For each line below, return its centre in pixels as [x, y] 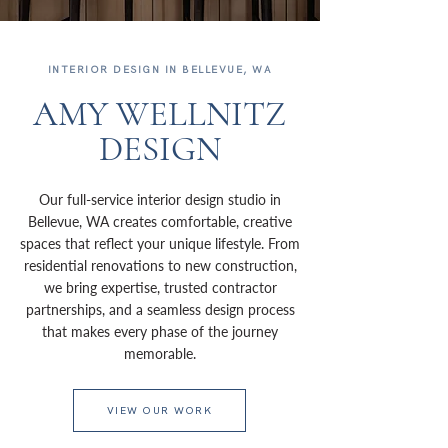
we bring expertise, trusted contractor [160, 287]
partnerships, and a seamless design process [160, 309]
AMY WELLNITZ [159, 114]
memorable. [160, 353]
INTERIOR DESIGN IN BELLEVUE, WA [160, 69]
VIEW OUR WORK [159, 410]
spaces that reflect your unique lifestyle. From [160, 243]
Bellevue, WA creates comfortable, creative [160, 221]
